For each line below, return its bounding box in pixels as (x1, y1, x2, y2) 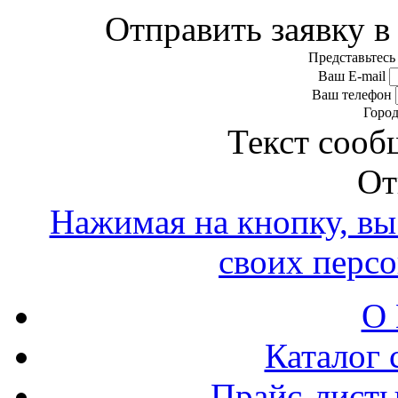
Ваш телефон (311, 86, 392, 102)
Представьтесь (307, 49, 395, 65)
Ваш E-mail (317, 68, 386, 84)
